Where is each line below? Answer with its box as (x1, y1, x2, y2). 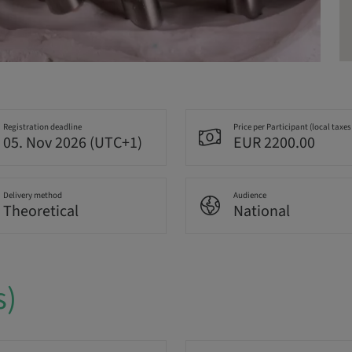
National (233, 200, 290, 223)
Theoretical (2, 200, 79, 223)
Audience (233, 189, 266, 202)
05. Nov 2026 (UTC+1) (2, 132, 142, 155)
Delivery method (2, 189, 62, 202)
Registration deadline (2, 121, 82, 134)
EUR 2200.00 (233, 132, 315, 155)
